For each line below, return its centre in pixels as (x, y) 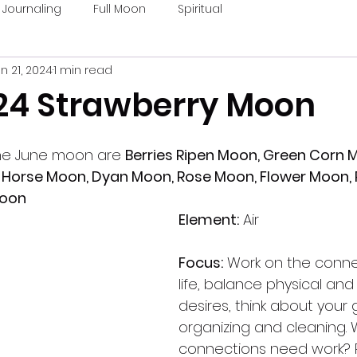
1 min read (83, 70)
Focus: (201, 263)
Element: (209, 220)
